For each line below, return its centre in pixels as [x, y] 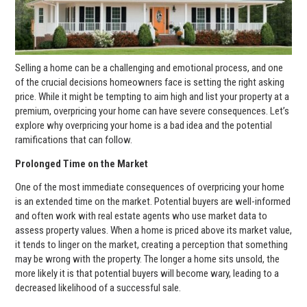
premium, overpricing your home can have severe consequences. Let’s [152, 111]
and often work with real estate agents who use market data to [141, 216]
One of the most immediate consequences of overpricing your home [150, 187]
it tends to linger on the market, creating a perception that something [151, 245]
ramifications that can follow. [74, 140]
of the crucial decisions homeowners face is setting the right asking [150, 83]
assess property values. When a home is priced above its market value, [153, 231]
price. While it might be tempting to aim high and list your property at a [152, 97]
